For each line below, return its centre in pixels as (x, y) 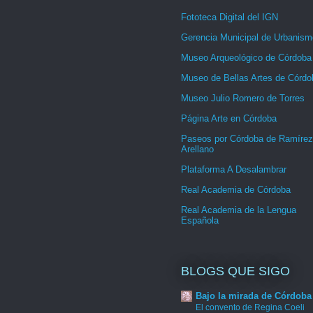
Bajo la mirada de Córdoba (254, 296)
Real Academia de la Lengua (239, 210)
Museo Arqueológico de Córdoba (246, 58)
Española (200, 221)
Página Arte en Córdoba (229, 119)
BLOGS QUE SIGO (235, 271)
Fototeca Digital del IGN (230, 17)
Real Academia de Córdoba (236, 190)
